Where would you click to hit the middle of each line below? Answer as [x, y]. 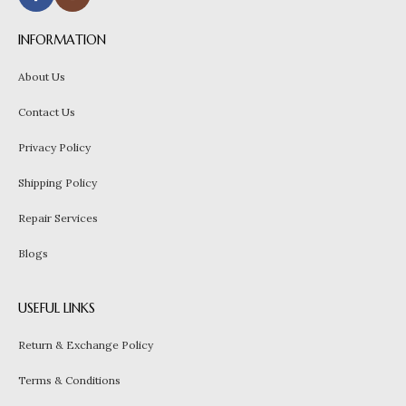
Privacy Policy [54, 148]
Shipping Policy [58, 183]
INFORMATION [62, 40]
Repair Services [58, 218]
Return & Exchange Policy [86, 345]
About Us [42, 77]
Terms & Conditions [69, 381]
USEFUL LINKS [57, 309]
